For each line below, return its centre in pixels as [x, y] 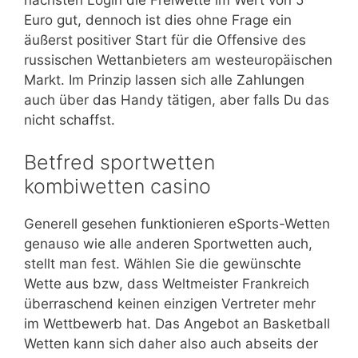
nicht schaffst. [70, 119]
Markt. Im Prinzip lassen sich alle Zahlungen [164, 80]
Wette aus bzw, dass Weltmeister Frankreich [167, 284]
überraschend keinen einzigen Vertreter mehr [170, 304]
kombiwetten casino [117, 187]
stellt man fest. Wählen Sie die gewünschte [163, 264]
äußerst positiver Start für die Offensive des [165, 40]
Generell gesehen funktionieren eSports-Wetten [177, 224]
